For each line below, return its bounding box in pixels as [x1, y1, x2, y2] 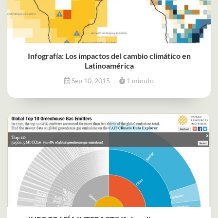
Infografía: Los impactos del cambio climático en [27, 51, 191, 60]
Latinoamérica [84, 60, 134, 70]
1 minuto [125, 76, 154, 85]
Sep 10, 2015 [70, 76, 111, 85]
